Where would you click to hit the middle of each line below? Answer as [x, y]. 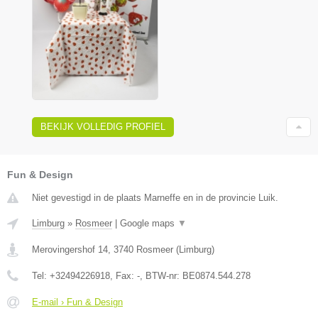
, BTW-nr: [161, 275]
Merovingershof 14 [70, 249]
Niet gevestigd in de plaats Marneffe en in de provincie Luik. [155, 197]
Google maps [149, 223]
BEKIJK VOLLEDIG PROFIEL [103, 126]
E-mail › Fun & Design [77, 302]
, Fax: [124, 275]
